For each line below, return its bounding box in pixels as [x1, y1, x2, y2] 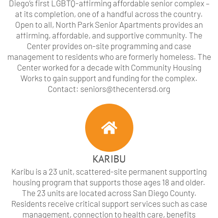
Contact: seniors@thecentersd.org [48, 84, 170, 94]
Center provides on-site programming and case [27, 41, 191, 51]
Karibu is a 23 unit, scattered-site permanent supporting [11, 166, 207, 177]
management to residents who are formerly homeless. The [7, 52, 211, 62]
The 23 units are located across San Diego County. [21, 188, 197, 198]
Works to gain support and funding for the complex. [20, 73, 198, 83]
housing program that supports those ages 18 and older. [13, 177, 205, 187]
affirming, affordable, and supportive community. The [16, 30, 202, 40]
